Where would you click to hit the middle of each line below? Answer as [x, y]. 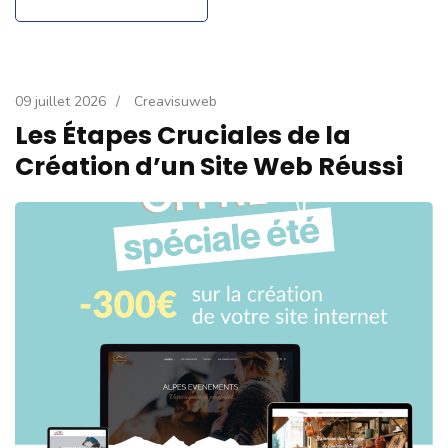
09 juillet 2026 [60, 101]
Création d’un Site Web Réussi [209, 166]
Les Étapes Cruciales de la [183, 135]
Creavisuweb [175, 101]
